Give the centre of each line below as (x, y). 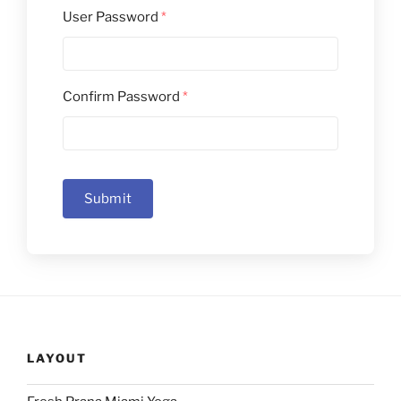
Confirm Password (123, 96)
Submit (108, 198)
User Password (112, 17)
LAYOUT (57, 358)
